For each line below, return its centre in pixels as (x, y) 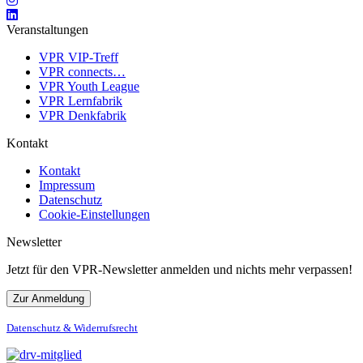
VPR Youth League (89, 86)
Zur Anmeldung (49, 298)
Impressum (67, 185)
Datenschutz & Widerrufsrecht (72, 327)
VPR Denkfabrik (83, 115)
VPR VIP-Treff (79, 57)
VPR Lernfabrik (81, 100)
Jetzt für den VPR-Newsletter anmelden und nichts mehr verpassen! (179, 269)
